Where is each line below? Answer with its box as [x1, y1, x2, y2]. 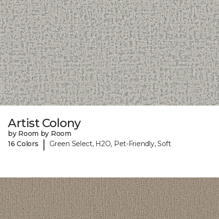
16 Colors [8, 139, 39, 149]
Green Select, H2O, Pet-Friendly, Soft [49, 139, 171, 149]
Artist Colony [8, 115, 81, 130]
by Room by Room [8, 129, 71, 138]
